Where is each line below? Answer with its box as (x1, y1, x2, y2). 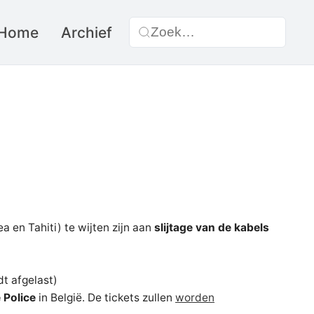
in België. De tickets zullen (36, 291, 175, 304)
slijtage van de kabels (154, 221, 269, 234)
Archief (61, 23, 112, 41)
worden (175, 291, 214, 304)
